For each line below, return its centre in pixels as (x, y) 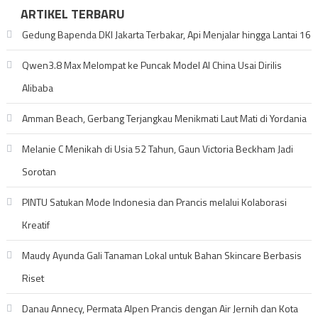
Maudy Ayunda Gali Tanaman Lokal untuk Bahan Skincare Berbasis (161, 255)
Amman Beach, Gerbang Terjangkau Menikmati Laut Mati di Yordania (164, 118)
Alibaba (37, 88)
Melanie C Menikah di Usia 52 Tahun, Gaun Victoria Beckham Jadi (157, 149)
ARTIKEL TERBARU (72, 14)
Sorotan (39, 171)
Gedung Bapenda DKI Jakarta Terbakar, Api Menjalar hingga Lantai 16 (166, 34)
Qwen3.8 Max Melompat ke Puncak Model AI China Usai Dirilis (152, 65)
